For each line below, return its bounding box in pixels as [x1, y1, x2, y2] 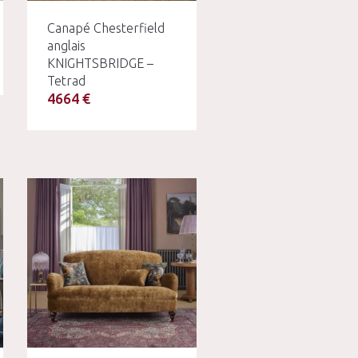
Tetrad [46, 73, 86, 88]
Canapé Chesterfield [46, 20, 165, 35]
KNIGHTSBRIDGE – [46, 55, 153, 70]
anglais [46, 38, 86, 53]
